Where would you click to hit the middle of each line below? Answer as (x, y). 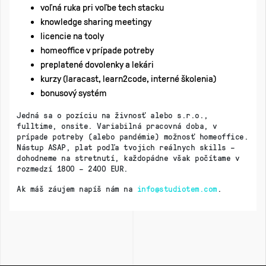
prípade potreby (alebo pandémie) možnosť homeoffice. (132, 136)
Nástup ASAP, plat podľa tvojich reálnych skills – (126, 147)
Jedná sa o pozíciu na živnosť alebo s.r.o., (113, 115)
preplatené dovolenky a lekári (97, 64)
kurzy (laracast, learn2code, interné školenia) (128, 78)
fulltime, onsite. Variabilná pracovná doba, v (117, 125)
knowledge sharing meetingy (96, 21)
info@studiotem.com (177, 188)
